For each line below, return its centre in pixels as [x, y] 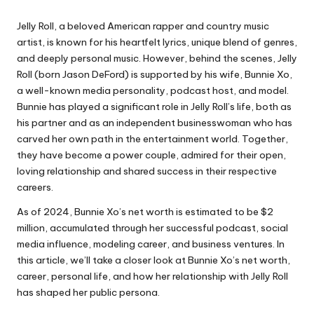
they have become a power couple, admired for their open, [151, 155]
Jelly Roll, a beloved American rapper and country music [143, 26]
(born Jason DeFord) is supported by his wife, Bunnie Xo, [162, 75]
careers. [35, 187]
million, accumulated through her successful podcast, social [152, 228]
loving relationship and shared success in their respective [147, 171]
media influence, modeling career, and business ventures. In [151, 244]
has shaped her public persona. [88, 293]
